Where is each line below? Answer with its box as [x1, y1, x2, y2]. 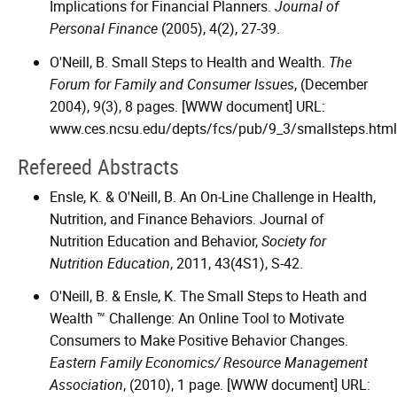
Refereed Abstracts [18, 152, 179, 181]
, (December [294, 74, 368, 94]
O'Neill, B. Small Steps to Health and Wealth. [50, 51, 329, 72]
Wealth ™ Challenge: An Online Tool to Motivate [50, 308, 344, 329]
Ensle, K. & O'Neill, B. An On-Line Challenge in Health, [50, 186, 376, 206]
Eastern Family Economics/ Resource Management [50, 353, 368, 373]
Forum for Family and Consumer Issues [50, 74, 294, 94]
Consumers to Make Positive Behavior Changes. [50, 331, 348, 351]
